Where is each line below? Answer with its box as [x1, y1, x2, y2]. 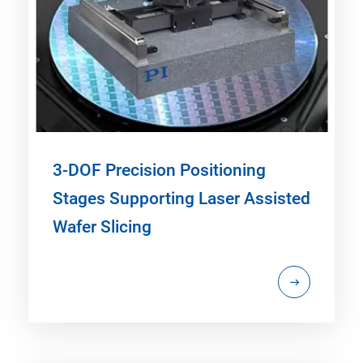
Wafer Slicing [53, 217, 152, 237]
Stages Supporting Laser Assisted [53, 189, 310, 209]
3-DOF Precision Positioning [53, 160, 266, 181]
